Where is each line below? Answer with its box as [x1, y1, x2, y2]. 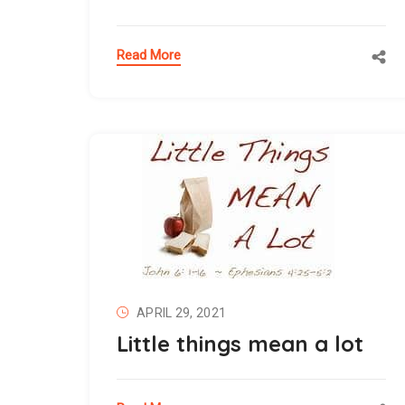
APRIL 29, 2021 [137, 305, 227, 320]
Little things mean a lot [117, 329, 363, 357]
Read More [117, 46, 181, 63]
